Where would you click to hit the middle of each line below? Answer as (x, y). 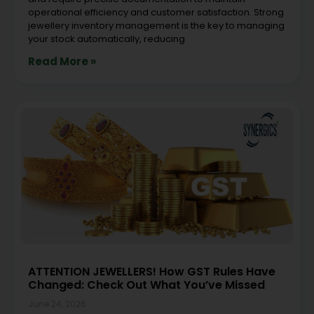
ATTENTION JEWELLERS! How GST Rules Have (152, 271)
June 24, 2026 (57, 303)
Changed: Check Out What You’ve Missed (146, 285)
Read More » (62, 61)
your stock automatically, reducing (107, 39)
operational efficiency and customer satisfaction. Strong (156, 12)
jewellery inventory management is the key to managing (156, 25)
